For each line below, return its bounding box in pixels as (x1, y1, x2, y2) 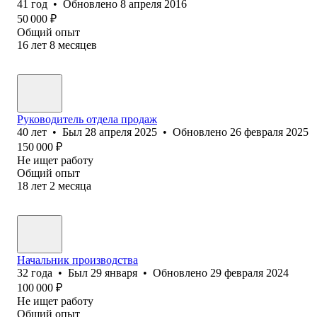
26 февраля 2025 (230, 125, 309, 138)
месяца (58, 179, 91, 192)
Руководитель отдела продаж (17, 113, 157, 125)
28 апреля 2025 (85, 125, 157, 138)
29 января (91, 266, 137, 279)
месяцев (58, 38, 97, 51)
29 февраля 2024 (210, 266, 289, 279)
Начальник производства (17, 253, 138, 266)
